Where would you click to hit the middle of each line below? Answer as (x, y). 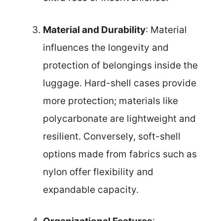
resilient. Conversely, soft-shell (112, 136)
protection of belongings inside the (120, 65)
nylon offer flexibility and (98, 172)
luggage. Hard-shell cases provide (120, 83)
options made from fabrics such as (120, 154)
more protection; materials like (110, 101)
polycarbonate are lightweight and (119, 118)
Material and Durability (94, 30)
